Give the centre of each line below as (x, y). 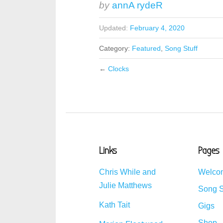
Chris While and (128, 172)
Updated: (114, 28)
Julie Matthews (126, 185)
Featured (147, 48)
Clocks (119, 69)
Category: (116, 48)
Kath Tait (115, 205)
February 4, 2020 (158, 28)
